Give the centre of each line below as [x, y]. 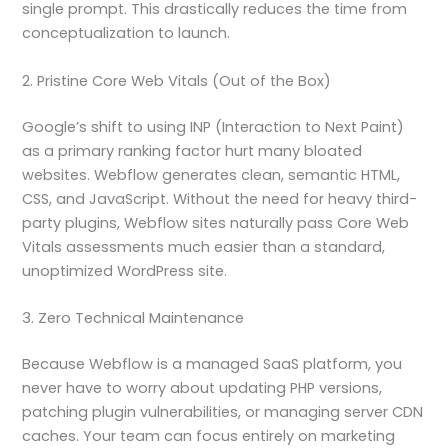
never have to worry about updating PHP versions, [202, 387]
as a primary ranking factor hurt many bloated [192, 150]
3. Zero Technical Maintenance [133, 317]
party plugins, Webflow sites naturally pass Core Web [216, 222]
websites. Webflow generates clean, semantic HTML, [211, 174]
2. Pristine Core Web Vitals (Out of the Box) [177, 80]
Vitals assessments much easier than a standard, [204, 246]
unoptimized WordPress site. [125, 270]
